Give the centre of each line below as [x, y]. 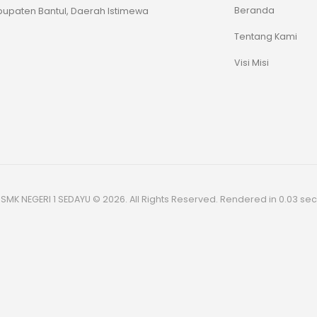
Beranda [254, 10]
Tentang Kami [266, 36]
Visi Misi [252, 62]
